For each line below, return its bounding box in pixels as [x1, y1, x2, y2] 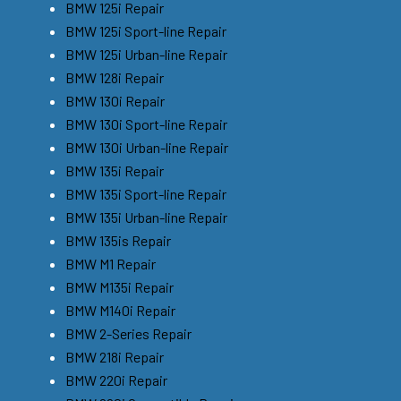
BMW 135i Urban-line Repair [65, 208, 227, 226]
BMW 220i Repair [65, 371, 167, 388]
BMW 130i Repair [65, 91, 165, 109]
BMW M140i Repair [65, 301, 175, 319]
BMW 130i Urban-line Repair [65, 138, 228, 156]
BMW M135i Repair [65, 277, 174, 295]
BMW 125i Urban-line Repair [65, 45, 227, 63]
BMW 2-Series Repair [65, 324, 192, 342]
